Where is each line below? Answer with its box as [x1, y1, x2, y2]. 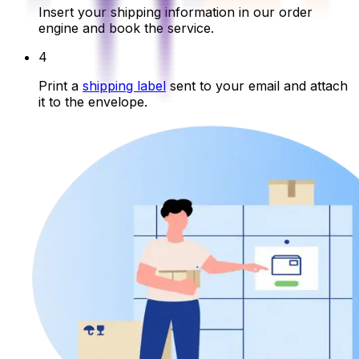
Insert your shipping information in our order [38, 3, 313, 20]
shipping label [83, 77, 166, 94]
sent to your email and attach [166, 77, 348, 94]
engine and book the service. [38, 19, 214, 36]
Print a [38, 77, 83, 94]
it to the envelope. [38, 93, 147, 110]
